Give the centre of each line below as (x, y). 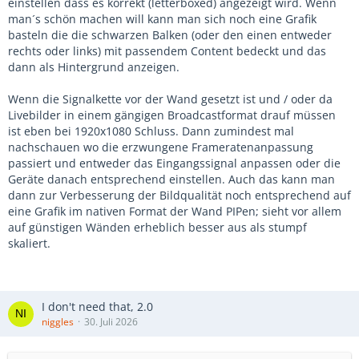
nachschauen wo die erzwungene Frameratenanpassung (161, 147)
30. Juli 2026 (111, 322)
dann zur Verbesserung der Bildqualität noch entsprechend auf (179, 195)
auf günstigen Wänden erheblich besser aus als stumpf (157, 227)
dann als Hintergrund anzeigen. (94, 67)
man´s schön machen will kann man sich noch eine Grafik (162, 19)
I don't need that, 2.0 (97, 307)
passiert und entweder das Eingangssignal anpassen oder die (174, 163)
